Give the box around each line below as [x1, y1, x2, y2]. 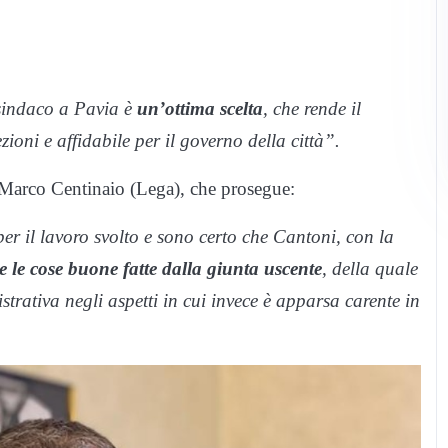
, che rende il [263, 98, 361, 120]
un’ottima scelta [137, 98, 263, 120]
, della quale [322, 258, 418, 280]
